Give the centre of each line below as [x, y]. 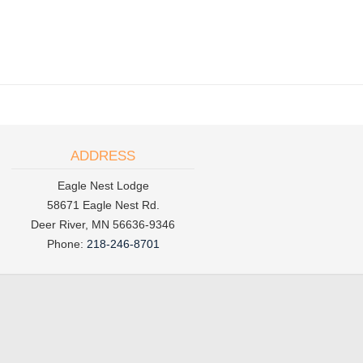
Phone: [66, 244]
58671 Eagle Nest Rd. [103, 205]
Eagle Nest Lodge [103, 186]
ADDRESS [103, 156]
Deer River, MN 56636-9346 [103, 224]
